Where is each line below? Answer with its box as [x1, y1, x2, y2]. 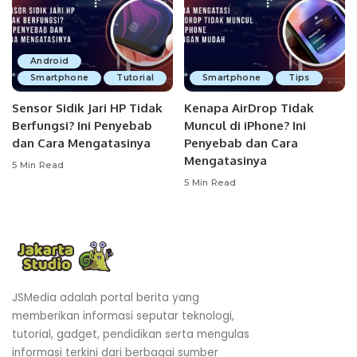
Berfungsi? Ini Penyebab [12, 118, 152, 133]
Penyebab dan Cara [184, 135, 298, 151]
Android [30, 56, 69, 66]
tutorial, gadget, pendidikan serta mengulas [12, 327, 249, 342]
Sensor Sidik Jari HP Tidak [12, 100, 163, 116]
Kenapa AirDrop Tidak [184, 100, 314, 116]
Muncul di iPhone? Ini [184, 118, 306, 133]
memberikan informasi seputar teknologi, [12, 308, 234, 324]
